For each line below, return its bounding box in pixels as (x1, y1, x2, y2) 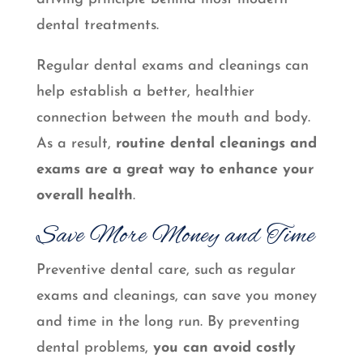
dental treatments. (36, 18, 164, 34)
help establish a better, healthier (36, 84, 254, 100)
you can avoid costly (152, 340, 296, 357)
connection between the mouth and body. (36, 110, 310, 126)
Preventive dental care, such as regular (36, 263, 296, 279)
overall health (36, 188, 133, 204)
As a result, (36, 136, 116, 152)
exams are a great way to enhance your (36, 162, 314, 178)
